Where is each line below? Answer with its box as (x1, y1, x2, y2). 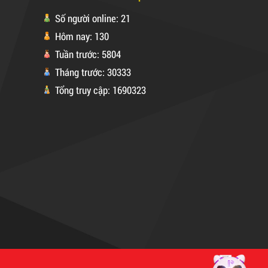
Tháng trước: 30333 (53, 65, 131, 79)
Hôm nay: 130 (53, 29, 109, 43)
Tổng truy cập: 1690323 (53, 83, 146, 97)
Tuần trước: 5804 (53, 47, 121, 61)
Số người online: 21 (53, 11, 130, 25)
